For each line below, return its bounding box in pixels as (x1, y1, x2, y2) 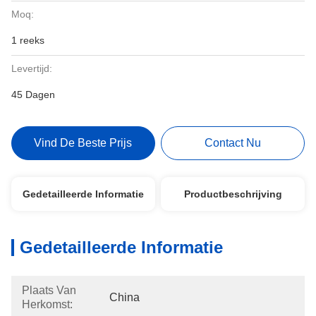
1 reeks (11, 35, 44, 46)
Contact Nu (205, 137, 262, 149)
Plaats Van (22, 284, 76, 296)
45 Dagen (11, 89, 55, 100)
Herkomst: (22, 298, 73, 310)
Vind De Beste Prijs (34, 137, 133, 149)
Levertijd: (11, 63, 52, 74)
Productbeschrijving (183, 188, 282, 200)
